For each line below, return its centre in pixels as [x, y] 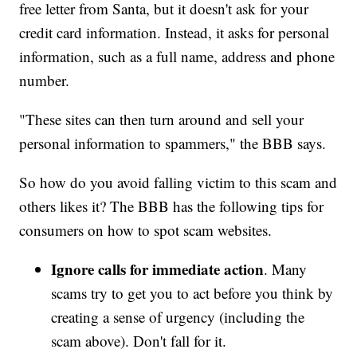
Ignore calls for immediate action [158, 269]
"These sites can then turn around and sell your [162, 120]
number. [45, 80]
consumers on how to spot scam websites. [146, 230]
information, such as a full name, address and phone [177, 57]
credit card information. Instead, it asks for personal [175, 33]
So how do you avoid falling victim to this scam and [178, 182]
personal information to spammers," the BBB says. [173, 143]
